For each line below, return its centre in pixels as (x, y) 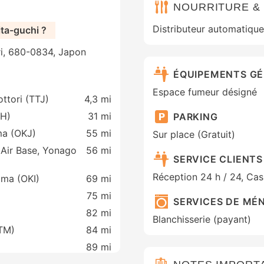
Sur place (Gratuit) (194, 135)
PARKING (196, 116)
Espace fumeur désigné (205, 92)
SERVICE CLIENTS (218, 159)
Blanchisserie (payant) (202, 220)
